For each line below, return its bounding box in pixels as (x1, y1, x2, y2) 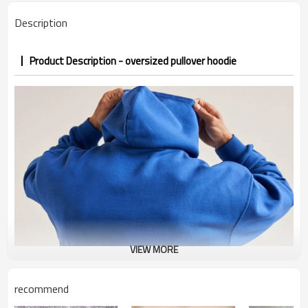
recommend (14, 280, 69, 297)
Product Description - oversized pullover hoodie (30, 53, 236, 69)
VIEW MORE (130, 242, 178, 256)
